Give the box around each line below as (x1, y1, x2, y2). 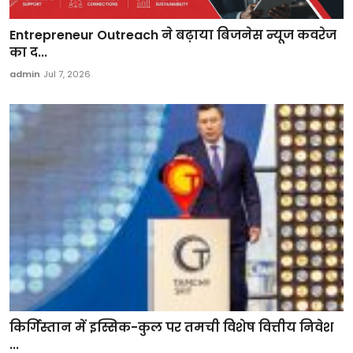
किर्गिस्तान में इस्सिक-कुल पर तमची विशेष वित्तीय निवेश (9, 318, 333, 336)
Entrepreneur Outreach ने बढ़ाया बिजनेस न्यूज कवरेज (9, 26, 336, 45)
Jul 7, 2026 (43, 68, 91, 81)
